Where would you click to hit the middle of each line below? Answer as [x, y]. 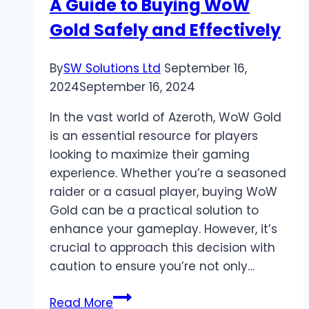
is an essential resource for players [154, 136]
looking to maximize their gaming [150, 155]
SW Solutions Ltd [112, 69]
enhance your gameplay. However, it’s [163, 229]
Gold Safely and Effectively [165, 30]
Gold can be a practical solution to [154, 211]
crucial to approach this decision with [162, 248]
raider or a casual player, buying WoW [163, 192]
